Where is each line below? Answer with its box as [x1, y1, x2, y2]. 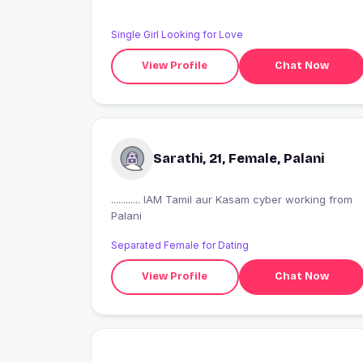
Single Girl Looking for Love [111, 28, 243, 41]
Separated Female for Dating [111, 238, 249, 251]
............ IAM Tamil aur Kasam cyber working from [111, 192, 195, 206]
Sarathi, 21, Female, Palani [153, 150, 324, 166]
